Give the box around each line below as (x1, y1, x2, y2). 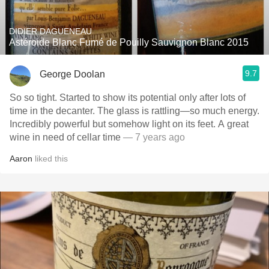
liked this (32, 154, 68, 163)
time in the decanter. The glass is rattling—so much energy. (10, 106, 259, 116)
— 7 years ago (123, 132, 185, 142)
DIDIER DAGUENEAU (9, 26, 92, 36)
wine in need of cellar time (10, 132, 123, 142)
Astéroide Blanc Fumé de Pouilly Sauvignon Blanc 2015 (9, 37, 249, 47)
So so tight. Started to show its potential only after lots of (10, 92, 246, 103)
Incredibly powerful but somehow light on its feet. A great (10, 119, 249, 129)
